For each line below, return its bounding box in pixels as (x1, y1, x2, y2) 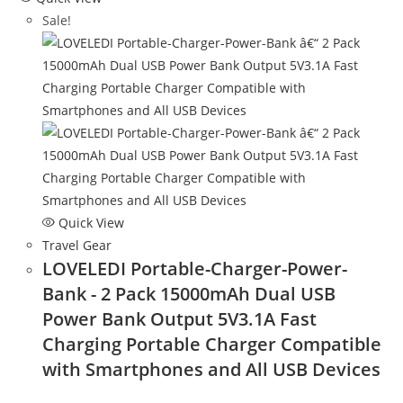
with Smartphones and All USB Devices (42, 357, 381, 381)
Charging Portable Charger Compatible (42, 332, 382, 356)
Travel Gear (42, 237, 112, 254)
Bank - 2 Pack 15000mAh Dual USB (42, 282, 336, 306)
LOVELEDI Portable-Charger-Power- (42, 256, 348, 281)
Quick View (55, 214, 125, 231)
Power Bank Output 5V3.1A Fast (42, 307, 318, 331)
